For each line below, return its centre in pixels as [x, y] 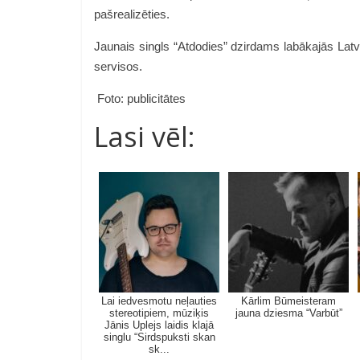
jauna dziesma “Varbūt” [288, 313]
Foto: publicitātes [140, 99]
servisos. [120, 67]
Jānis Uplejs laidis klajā [159, 325]
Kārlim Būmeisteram [288, 301]
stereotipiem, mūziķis [159, 313]
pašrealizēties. [132, 14]
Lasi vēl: [145, 137]
